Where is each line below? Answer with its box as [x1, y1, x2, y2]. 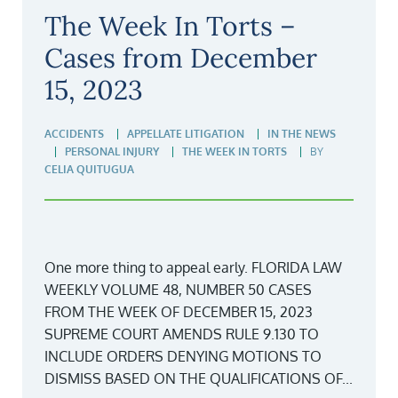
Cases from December [44, 41, 317, 76]
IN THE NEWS [267, 127, 336, 141]
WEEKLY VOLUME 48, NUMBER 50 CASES [44, 281, 312, 299]
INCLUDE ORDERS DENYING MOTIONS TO [44, 347, 322, 366]
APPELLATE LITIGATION [127, 127, 244, 141]
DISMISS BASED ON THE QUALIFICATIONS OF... [44, 370, 353, 388]
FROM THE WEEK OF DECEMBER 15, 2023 [44, 303, 313, 322]
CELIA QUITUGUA [44, 163, 134, 177]
